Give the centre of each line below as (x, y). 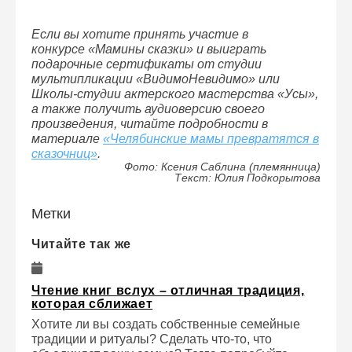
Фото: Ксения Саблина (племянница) (222, 167)
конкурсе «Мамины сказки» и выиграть (149, 49)
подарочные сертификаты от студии (147, 64)
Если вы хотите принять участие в (140, 34)
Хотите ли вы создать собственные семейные (166, 324)
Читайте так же (81, 244)
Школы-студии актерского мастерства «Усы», (175, 94)
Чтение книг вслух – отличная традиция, (168, 290)
